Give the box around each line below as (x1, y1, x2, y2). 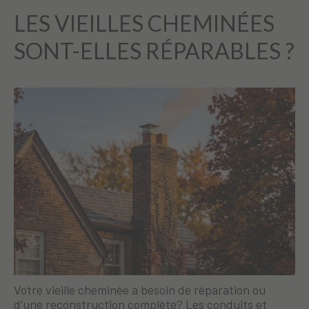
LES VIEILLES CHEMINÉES (14, 9, 275, 37)
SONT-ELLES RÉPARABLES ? (14, 37, 295, 64)
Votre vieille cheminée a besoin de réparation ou (14, 281, 266, 297)
